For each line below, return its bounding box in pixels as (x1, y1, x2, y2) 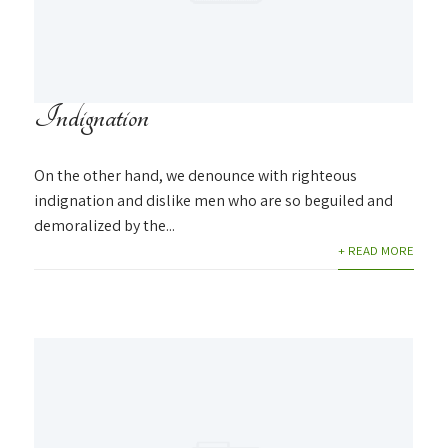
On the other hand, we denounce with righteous (34, 164, 358, 186)
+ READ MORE (337, 241, 414, 259)
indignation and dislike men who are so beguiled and (34, 189, 394, 211)
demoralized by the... (34, 214, 176, 236)
